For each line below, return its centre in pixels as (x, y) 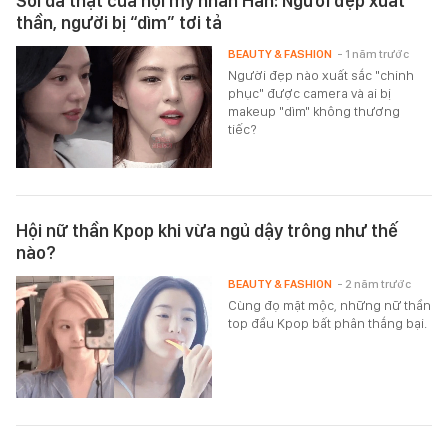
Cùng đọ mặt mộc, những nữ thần (330, 304)
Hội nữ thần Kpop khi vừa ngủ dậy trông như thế (207, 230)
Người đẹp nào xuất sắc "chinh (321, 74)
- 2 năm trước (374, 283)
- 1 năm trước (373, 53)
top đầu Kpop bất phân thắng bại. (328, 322)
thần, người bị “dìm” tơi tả (119, 22)
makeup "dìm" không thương (314, 110)
